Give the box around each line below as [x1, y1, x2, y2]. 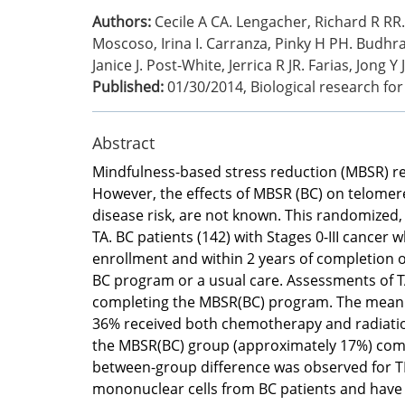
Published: [92, 76, 164, 97]
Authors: [92, 11, 151, 32]
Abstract [92, 131, 155, 154]
